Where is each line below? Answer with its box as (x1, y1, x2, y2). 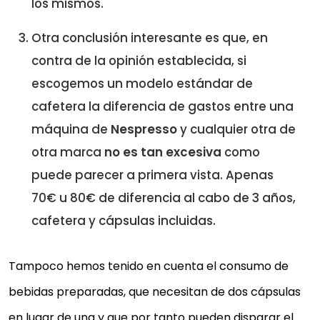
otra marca (31, 143, 101, 161)
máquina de (31, 120, 111, 138)
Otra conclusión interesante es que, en (31, 29, 268, 46)
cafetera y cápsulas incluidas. (31, 211, 216, 229)
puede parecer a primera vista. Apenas (31, 166, 274, 184)
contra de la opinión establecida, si (31, 51, 246, 69)
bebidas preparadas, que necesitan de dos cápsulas (9, 283, 301, 300)
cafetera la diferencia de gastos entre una (31, 97, 294, 115)
